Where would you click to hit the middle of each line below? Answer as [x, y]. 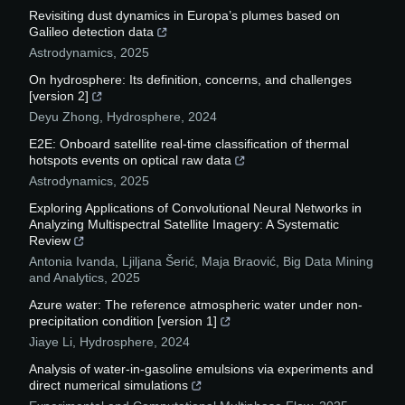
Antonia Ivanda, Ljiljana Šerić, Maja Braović [152, 262]
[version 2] [59, 96]
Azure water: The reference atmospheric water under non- [196, 305]
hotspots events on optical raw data [130, 160]
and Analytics [66, 278]
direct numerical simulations [108, 386]
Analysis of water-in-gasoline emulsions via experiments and [201, 369]
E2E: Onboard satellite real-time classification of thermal [189, 144]
